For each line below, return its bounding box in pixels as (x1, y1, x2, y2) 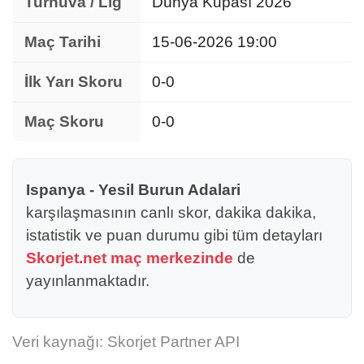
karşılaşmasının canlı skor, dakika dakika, (26, 203, 316, 221)
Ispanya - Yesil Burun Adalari (26, 180, 240, 198)
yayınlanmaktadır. (26, 271, 149, 289)
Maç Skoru (24, 112, 104, 130)
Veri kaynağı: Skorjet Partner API (12, 332, 240, 350)
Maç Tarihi (24, 32, 101, 50)
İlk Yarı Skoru (24, 72, 123, 90)
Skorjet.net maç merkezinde (26, 249, 233, 266)
